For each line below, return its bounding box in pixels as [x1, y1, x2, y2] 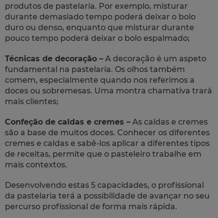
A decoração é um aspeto [103, 54, 206, 63]
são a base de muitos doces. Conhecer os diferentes [5, 127, 210, 137]
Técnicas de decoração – [5, 54, 103, 63]
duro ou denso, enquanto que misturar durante [5, 22, 194, 32]
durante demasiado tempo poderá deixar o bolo [5, 12, 196, 21]
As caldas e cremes [130, 117, 208, 127]
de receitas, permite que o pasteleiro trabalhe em [5, 149, 201, 159]
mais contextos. [5, 160, 67, 169]
